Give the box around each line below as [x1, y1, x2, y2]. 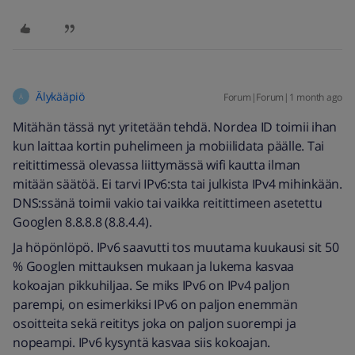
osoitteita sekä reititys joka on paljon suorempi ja [13, 315, 296, 332]
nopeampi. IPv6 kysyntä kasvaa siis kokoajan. [13, 334, 270, 351]
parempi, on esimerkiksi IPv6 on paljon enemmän [13, 296, 298, 313]
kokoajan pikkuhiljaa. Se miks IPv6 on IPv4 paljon [13, 277, 290, 294]
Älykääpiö [36, 89, 85, 104]
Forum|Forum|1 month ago [223, 90, 342, 104]
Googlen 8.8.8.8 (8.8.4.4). [13, 213, 152, 231]
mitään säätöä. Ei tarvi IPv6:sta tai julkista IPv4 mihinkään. [13, 175, 342, 193]
